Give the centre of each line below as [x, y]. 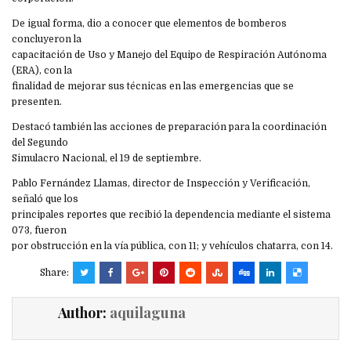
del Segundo [40, 143]
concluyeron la [47, 40]
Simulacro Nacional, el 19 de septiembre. [107, 159]
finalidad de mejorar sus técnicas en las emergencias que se [153, 87]
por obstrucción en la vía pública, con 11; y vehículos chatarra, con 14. [172, 246]
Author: [83, 313]
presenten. [37, 102]
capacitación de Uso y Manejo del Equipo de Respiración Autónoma [169, 55]
